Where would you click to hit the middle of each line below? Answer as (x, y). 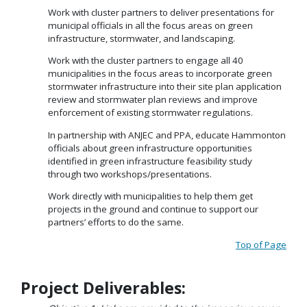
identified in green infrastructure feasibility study (150, 161)
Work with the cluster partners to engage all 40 (146, 61)
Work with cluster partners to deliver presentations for (161, 12)
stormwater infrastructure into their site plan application (165, 87)
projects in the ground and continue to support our (153, 209)
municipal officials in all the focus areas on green (150, 25)
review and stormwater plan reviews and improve (153, 100)
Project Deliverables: (103, 287)
